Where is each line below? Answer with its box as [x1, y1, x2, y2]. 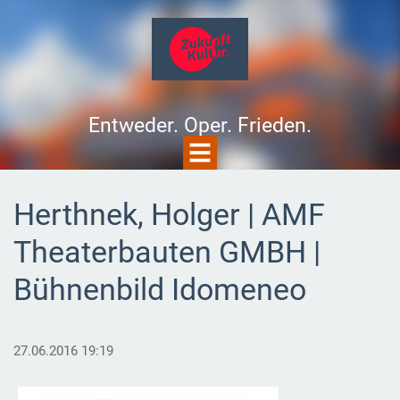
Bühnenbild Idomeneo [12, 271, 306, 307]
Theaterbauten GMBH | [12, 234, 321, 270]
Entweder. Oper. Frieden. [88, 113, 312, 137]
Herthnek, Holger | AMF [12, 196, 325, 232]
